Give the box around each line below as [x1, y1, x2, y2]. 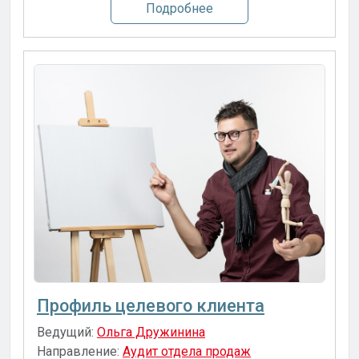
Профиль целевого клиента [37, 296, 264, 316]
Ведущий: [37, 325, 94, 340]
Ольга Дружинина [97, 325, 205, 340]
